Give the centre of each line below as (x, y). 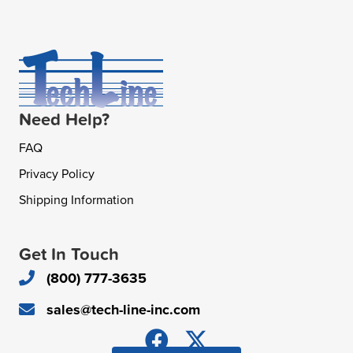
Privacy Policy (57, 174)
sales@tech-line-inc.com (123, 309)
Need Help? (64, 119)
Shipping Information (76, 200)
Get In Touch (69, 254)
